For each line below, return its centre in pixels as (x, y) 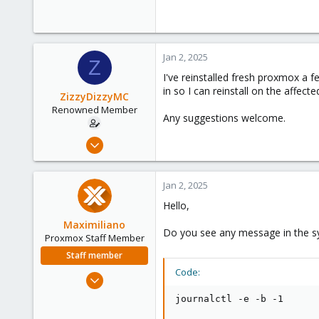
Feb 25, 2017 (122, 140)
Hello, (176, 205)
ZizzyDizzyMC (94, 96)
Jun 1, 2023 (126, 275)
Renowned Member (94, 110)
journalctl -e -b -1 (229, 299)
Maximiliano (94, 225)
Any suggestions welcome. (224, 118)
